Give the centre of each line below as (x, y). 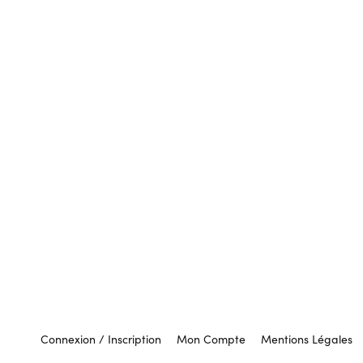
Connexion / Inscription (101, 339)
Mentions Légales (307, 339)
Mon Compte (211, 339)
